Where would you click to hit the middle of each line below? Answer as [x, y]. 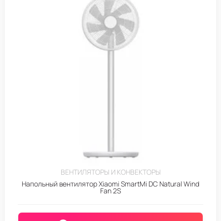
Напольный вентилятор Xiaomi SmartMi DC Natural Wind [110, 184]
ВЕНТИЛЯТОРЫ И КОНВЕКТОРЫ [110, 172]
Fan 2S [110, 190]
